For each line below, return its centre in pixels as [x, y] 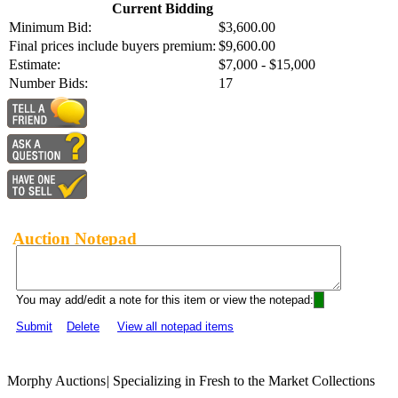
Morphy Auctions [56, 381]
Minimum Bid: [50, 28]
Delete [83, 327]
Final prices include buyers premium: [112, 46]
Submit [34, 327]
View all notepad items [175, 327]
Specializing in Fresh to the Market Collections [242, 381]
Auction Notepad [75, 238]
